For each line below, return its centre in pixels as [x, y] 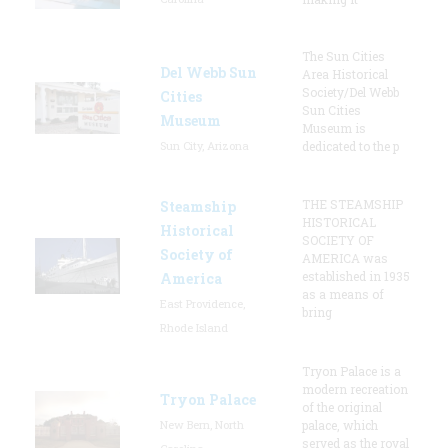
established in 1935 [356, 275]
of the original [342, 406]
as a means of [343, 293]
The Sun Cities [343, 55]
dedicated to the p [350, 145]
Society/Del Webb [350, 91]
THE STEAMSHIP [352, 203]
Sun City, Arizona [204, 145]
